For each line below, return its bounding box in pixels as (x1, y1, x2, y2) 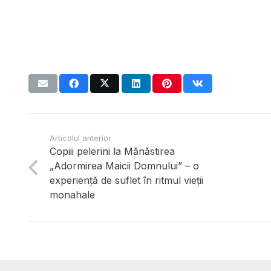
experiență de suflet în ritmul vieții (50, 174, 204, 187)
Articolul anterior (50, 134, 112, 143)
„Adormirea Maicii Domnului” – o (50, 160, 200, 172)
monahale (50, 189, 96, 201)
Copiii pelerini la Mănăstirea (50, 145, 175, 158)
